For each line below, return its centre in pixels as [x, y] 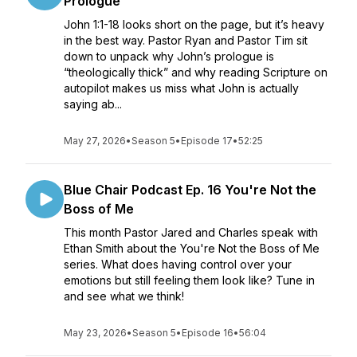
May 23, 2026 [95, 333]
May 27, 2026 [95, 141]
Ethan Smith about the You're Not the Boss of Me [192, 248]
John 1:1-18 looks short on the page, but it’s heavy [194, 24]
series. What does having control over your [178, 264]
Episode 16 [208, 333]
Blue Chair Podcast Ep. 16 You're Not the [190, 190]
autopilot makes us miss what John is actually [181, 88]
